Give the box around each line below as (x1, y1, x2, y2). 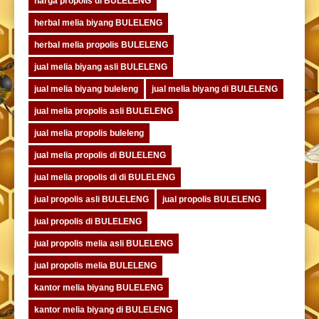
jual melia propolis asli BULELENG (34, 105, 173, 116)
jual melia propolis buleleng (34, 127, 144, 138)
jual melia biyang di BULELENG (152, 83, 278, 94)
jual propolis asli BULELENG (34, 194, 149, 204)
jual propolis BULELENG (162, 194, 261, 204)
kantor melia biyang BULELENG (34, 282, 163, 293)
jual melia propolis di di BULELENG (34, 172, 175, 182)
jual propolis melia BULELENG (34, 260, 157, 271)
